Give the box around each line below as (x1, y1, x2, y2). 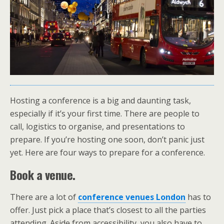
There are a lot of (10, 191, 78, 202)
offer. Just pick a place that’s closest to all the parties (10, 204, 206, 215)
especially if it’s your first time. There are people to (10, 107, 199, 119)
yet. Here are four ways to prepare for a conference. (10, 146, 205, 158)
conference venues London (78, 191, 185, 202)
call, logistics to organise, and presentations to (10, 120, 185, 132)
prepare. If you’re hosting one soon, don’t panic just (10, 133, 204, 145)
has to (185, 191, 211, 202)
